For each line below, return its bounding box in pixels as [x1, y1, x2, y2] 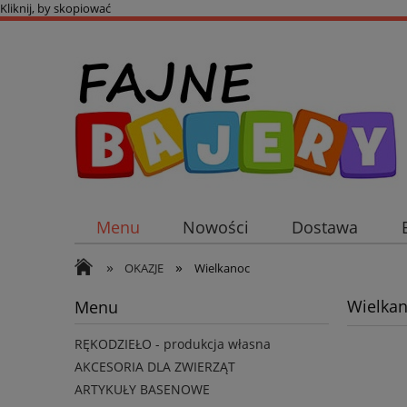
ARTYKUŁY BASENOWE [74, 381, 210, 399]
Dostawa [292, 216, 359, 239]
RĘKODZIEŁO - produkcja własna [74, 335, 271, 353]
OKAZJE [124, 260, 164, 276]
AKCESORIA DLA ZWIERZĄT [74, 358, 235, 376]
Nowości [182, 216, 249, 239]
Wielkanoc [194, 260, 250, 276]
